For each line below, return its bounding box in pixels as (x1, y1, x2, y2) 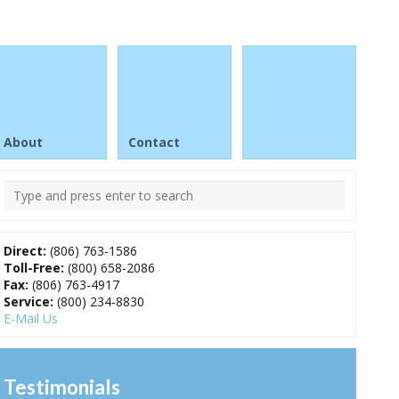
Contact (128, 134, 180, 151)
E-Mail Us (4, 310, 58, 327)
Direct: (4, 242, 46, 259)
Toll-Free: (4, 259, 64, 276)
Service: (4, 293, 53, 310)
